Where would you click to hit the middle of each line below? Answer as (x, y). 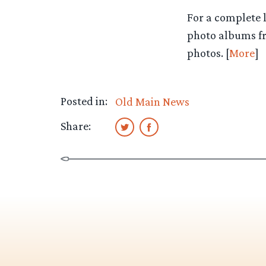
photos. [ (208, 53)
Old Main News (152, 101)
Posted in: (84, 101)
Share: (76, 126)
